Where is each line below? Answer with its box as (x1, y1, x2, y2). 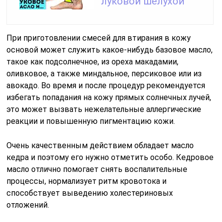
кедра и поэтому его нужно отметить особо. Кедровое (6, 152, 214, 162)
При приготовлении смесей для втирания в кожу (6, 33, 191, 43)
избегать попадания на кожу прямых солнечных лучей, (6, 92, 212, 102)
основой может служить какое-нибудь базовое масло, (6, 45, 213, 55)
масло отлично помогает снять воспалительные (6, 164, 188, 174)
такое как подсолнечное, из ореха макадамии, (6, 56, 179, 66)
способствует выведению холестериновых (6, 188, 173, 198)
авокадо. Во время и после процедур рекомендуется (6, 80, 206, 90)
